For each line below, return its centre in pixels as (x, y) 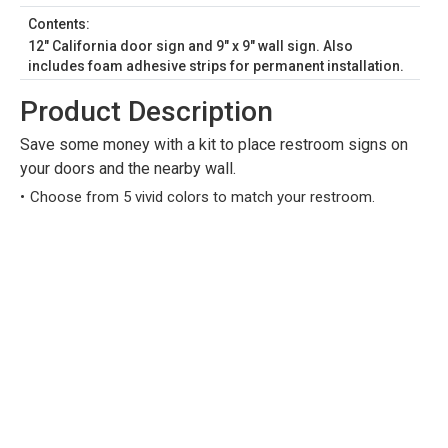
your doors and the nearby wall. (128, 168)
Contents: (59, 24)
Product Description (146, 111)
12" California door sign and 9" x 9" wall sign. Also (190, 46)
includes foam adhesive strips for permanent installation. (216, 66)
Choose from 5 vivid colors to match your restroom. (202, 197)
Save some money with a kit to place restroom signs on (214, 144)
